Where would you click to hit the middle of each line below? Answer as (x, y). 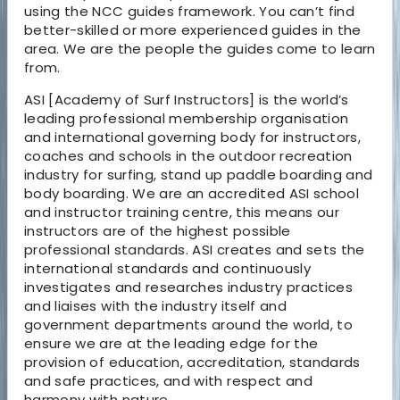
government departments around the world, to (189, 324)
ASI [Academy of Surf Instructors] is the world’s (187, 99)
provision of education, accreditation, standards (192, 362)
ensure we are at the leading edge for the (171, 343)
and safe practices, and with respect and (169, 380)
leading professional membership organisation (187, 118)
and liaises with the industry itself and (156, 305)
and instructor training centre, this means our (182, 212)
